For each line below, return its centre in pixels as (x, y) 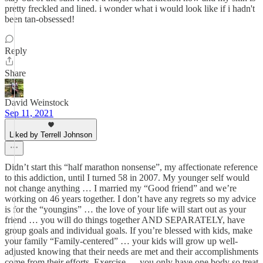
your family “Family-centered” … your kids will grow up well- (121, 241)
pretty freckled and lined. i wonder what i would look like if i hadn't (130, 9)
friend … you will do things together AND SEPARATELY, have (125, 220)
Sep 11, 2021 (29, 113)
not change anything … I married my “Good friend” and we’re (121, 188)
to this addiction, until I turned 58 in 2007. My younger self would (127, 178)
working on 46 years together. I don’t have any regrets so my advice (130, 199)
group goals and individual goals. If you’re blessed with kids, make (129, 230)
